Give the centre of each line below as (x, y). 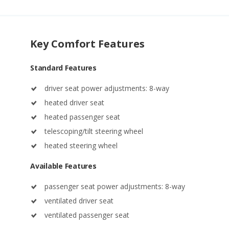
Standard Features (63, 42)
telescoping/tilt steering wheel (94, 106)
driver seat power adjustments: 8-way (107, 63)
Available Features (63, 141)
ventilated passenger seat (87, 190)
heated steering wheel (81, 120)
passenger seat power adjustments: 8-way (115, 161)
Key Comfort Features (87, 18)
